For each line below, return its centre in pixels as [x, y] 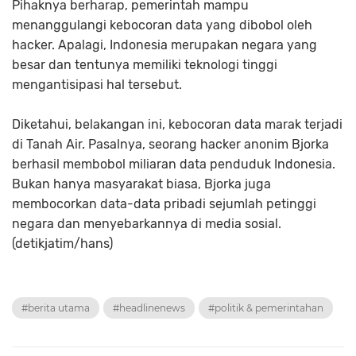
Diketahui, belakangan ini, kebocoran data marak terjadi [177, 125]
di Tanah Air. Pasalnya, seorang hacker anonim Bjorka [170, 145]
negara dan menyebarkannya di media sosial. [147, 224]
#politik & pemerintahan [266, 308]
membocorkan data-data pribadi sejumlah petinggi [164, 204]
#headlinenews [149, 308]
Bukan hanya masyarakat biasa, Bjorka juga [141, 184]
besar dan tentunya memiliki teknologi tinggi [145, 65]
